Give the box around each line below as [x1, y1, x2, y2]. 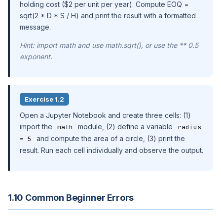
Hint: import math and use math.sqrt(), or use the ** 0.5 [20, 41, 198, 49]
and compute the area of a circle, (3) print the [35, 134, 185, 143]
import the [20, 122, 54, 131]
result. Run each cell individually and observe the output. [20, 146, 203, 154]
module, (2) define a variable [76, 122, 175, 131]
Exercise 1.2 [25, 95, 64, 103]
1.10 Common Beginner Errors [8, 192, 134, 203]
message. [20, 23, 51, 31]
